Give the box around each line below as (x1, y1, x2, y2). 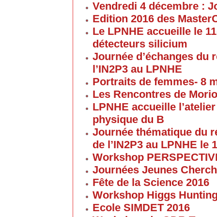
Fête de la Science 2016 (93, 176, 209, 188)
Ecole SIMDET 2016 (93, 201, 190, 214)
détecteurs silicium (93, 38, 187, 50)
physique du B (93, 113, 164, 125)
